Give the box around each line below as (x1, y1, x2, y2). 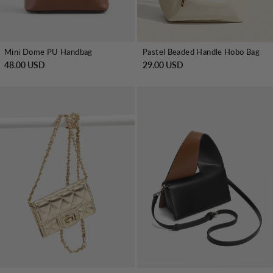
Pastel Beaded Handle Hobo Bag (143, 46, 260, 57)
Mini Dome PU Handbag (4, 46, 93, 57)
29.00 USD (143, 59, 183, 70)
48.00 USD (4, 59, 45, 70)
